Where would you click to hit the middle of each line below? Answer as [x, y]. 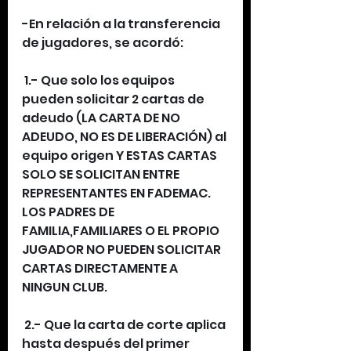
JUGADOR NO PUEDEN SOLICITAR [123, 250]
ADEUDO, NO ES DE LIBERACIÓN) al [125, 137]
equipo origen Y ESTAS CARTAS [121, 156]
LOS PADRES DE [69, 212]
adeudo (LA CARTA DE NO [102, 118]
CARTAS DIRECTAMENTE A [101, 268]
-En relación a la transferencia [122, 24]
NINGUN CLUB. [65, 287]
